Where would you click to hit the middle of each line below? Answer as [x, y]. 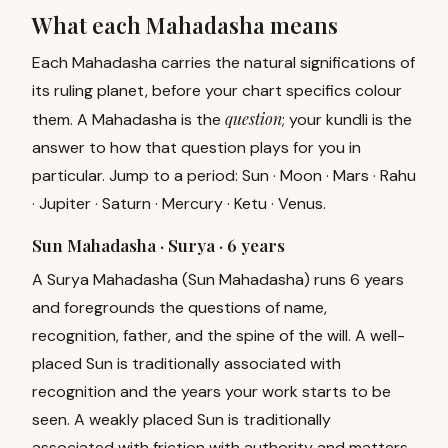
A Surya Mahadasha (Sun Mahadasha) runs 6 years [218, 279]
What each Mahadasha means [185, 25]
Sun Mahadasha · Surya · [129, 245]
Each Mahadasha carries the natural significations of [223, 62]
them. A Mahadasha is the [126, 119]
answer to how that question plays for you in [196, 147]
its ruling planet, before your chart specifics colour [217, 90]
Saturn [126, 203]
